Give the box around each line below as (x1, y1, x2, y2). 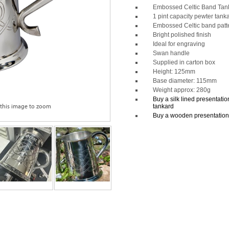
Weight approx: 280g (153, 86, 211, 94)
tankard (153, 103, 174, 110)
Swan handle (153, 50, 190, 57)
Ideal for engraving (153, 40, 205, 48)
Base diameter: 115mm (153, 77, 217, 84)
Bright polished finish (153, 31, 211, 38)
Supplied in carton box (153, 59, 215, 66)
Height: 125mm (153, 68, 195, 75)
